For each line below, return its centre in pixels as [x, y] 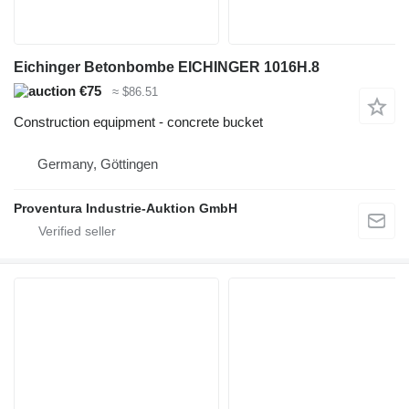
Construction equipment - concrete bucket [138, 122]
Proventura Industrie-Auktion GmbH [126, 209]
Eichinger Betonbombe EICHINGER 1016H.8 [167, 67]
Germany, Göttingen [98, 164]
